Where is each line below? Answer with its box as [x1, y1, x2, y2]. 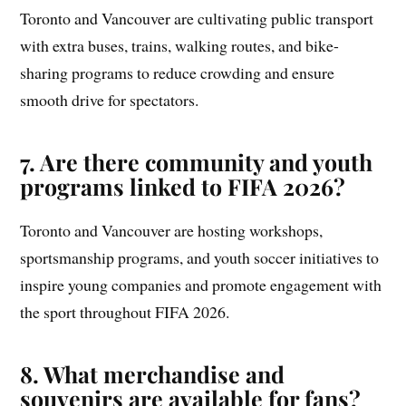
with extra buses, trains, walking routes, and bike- [20, 34, 340, 57]
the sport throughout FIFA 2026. [20, 301, 230, 324]
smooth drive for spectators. [20, 89, 199, 111]
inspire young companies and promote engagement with [20, 274, 382, 296]
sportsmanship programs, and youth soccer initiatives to [20, 246, 380, 269]
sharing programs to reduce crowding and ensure [20, 62, 335, 84]
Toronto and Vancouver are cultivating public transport [20, 7, 374, 30]
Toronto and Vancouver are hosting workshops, [20, 219, 324, 242]
